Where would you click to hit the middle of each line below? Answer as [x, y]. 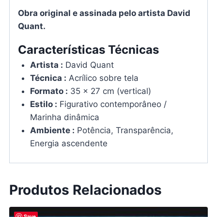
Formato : [49, 91]
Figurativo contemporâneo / [112, 104]
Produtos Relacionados [85, 190]
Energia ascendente [69, 144]
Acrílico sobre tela [103, 78]
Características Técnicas [88, 50]
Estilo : [44, 104]
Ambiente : [53, 131]
